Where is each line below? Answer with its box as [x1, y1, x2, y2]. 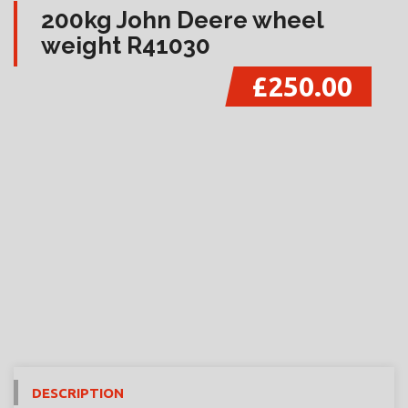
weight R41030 [41, 32, 210, 59]
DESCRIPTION [32, 385, 124, 401]
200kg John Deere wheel [41, 6, 324, 34]
